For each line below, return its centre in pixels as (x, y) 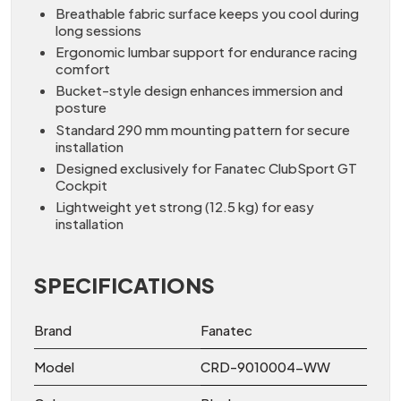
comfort (83, 69)
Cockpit (81, 184)
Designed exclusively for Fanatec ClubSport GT (206, 167)
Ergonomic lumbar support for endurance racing (206, 52)
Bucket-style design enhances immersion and (199, 90)
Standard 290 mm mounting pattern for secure (203, 129)
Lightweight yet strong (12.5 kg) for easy (185, 207)
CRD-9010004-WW (265, 367)
